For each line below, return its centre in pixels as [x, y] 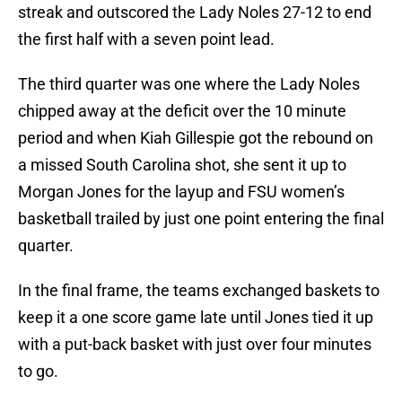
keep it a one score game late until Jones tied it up [196, 318]
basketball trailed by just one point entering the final [201, 219]
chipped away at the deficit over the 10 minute [182, 111]
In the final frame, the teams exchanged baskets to [199, 291]
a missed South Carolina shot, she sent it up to [182, 165]
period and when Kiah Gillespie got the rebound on [196, 138]
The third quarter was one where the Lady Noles [189, 84]
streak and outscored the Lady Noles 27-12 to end [195, 13]
